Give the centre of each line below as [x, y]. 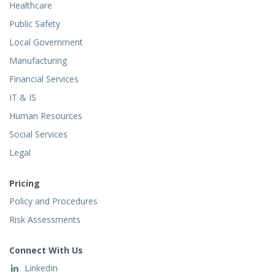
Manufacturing [38, 61]
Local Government [46, 42]
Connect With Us [46, 250]
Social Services [38, 134]
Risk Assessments [45, 220]
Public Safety [35, 24]
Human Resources [46, 116]
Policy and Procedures [53, 201]
